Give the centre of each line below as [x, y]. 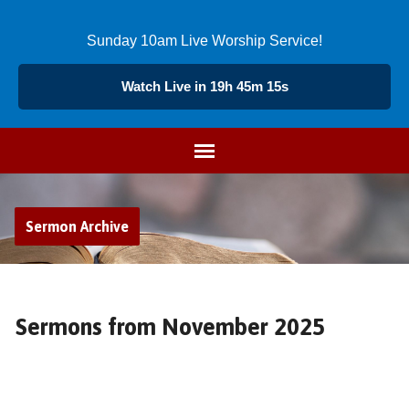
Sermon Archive [77, 226]
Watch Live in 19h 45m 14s [204, 86]
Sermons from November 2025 [170, 326]
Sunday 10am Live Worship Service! [204, 41]
